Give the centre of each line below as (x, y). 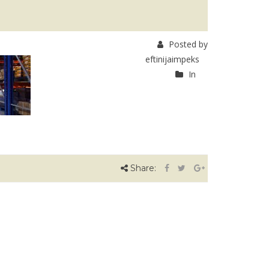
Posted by (187, 44)
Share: (143, 168)
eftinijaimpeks (172, 59)
